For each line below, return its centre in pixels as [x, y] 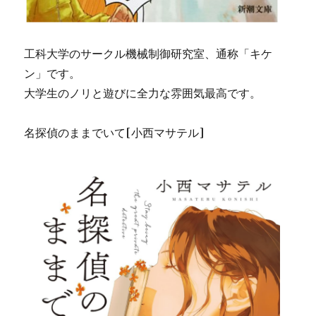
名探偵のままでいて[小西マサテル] [114, 133]
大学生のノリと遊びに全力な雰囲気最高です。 [143, 93]
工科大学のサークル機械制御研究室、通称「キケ [148, 54]
